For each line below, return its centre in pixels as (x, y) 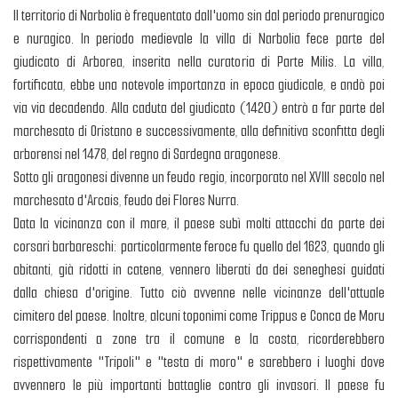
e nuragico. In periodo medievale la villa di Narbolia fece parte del (199, 38)
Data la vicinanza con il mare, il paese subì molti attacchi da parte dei (199, 223)
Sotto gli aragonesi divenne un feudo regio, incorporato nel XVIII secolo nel (199, 177)
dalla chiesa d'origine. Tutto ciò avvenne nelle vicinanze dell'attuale (199, 292)
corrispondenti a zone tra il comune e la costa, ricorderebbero (199, 338)
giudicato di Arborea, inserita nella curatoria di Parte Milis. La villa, (199, 61)
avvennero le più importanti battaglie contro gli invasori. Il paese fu (199, 385)
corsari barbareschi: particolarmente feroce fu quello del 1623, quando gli (199, 246)
